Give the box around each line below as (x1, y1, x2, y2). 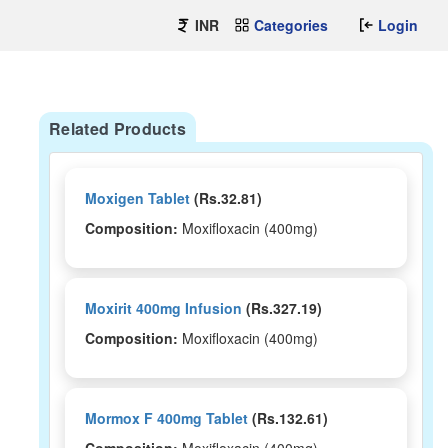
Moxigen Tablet (85, 188, 190, 208)
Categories (254, 15, 328, 35)
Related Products (49, 117, 187, 140)
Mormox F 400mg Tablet (85, 408, 248, 428)
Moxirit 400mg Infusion (85, 298, 242, 318)
